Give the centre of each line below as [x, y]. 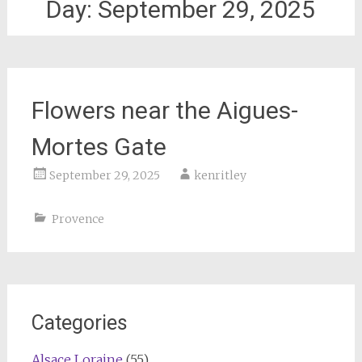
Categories [79, 323]
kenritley [220, 175]
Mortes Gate [99, 147]
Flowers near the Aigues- [164, 110]
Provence [78, 219]
